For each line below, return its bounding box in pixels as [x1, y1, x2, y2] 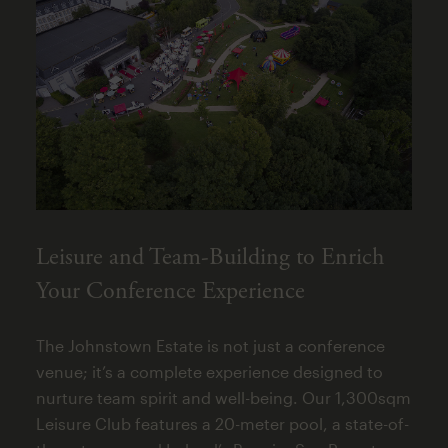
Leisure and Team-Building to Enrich [35, 241, 384, 272]
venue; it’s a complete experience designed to [35, 361, 383, 381]
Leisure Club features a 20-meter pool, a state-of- [35, 413, 409, 433]
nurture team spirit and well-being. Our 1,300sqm [35, 387, 411, 407]
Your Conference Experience [35, 275, 305, 306]
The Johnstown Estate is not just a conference [35, 335, 385, 355]
